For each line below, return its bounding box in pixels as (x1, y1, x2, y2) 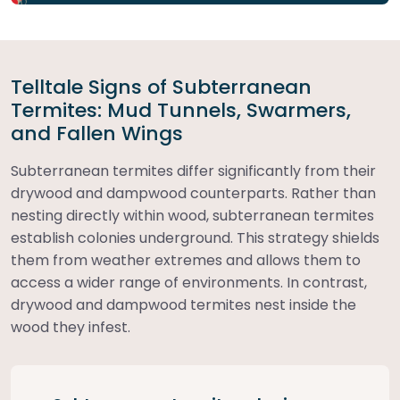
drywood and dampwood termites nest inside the (11, 295, 356, 316)
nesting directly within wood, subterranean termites (11, 205, 374, 227)
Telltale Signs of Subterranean (11, 73, 312, 102)
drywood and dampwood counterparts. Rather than (11, 183, 376, 204)
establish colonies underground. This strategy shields (11, 228, 379, 249)
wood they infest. (11, 317, 130, 338)
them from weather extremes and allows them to (11, 250, 361, 271)
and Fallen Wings (11, 120, 183, 148)
